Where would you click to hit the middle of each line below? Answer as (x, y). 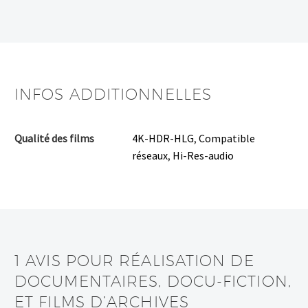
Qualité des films (54, 139)
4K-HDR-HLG (163, 139)
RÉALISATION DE (187, 261)
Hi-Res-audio (203, 156)
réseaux (150, 156)
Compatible (227, 139)
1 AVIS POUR (67, 261)
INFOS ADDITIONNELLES (113, 95)
